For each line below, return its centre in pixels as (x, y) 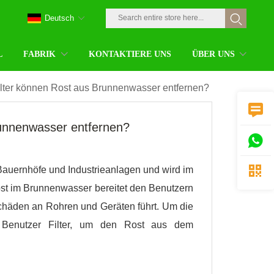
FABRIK (40, 54)
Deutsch (59, 18)
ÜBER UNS (213, 54)
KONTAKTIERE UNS (130, 54)
